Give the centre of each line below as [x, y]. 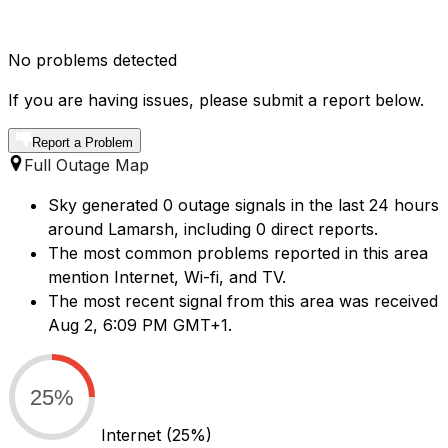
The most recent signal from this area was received [243, 301]
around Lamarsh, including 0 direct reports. [213, 229]
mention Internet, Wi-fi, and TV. [167, 277]
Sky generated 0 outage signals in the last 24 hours [243, 205]
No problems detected [92, 60]
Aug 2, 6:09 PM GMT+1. [140, 325]
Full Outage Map [86, 165]
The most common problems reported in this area [238, 253]
